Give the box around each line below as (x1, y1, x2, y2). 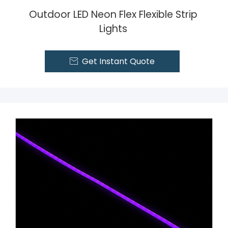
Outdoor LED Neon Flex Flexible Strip (28, 7, 197, 21)
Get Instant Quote (81, 55, 155, 67)
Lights (99, 21, 127, 36)
